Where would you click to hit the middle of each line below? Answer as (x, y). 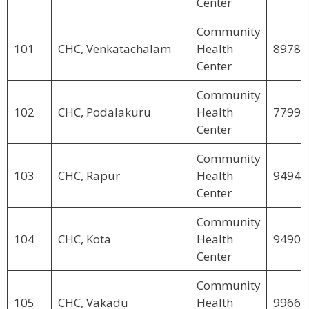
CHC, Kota (84, 239)
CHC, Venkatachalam (114, 48)
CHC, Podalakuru (104, 112)
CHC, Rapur (89, 175)
